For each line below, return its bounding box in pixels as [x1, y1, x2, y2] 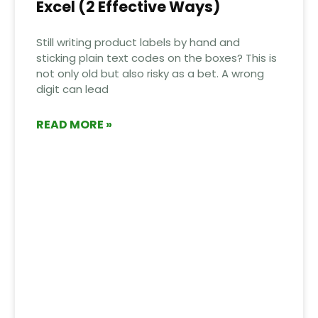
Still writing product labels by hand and [35, 34, 240, 50]
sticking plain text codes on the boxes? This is [35, 50, 277, 65]
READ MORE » [35, 116, 112, 133]
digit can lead [35, 81, 109, 97]
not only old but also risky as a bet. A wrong [35, 65, 264, 81]
